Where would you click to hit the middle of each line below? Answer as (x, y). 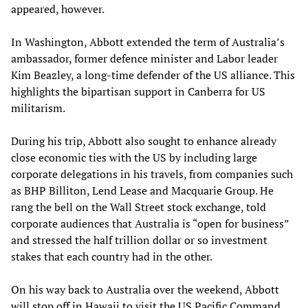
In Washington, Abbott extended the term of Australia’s (148, 42)
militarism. (38, 108)
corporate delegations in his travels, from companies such (152, 174)
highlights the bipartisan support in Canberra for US (138, 91)
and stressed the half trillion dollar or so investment (139, 240)
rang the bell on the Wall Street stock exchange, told (139, 207)
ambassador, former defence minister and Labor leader (144, 58)
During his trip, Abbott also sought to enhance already (144, 141)
